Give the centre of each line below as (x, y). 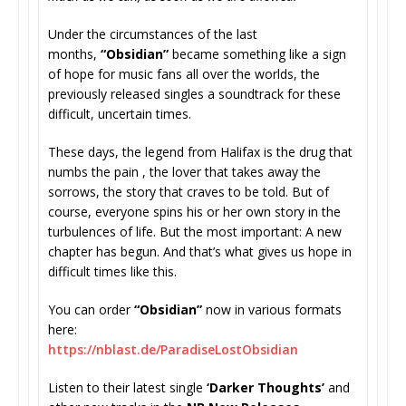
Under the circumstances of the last (153, 34)
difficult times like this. (114, 271)
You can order (91, 309)
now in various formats (274, 309)
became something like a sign (257, 53)
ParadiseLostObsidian (229, 349)
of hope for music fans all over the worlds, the (184, 73)
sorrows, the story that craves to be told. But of (188, 191)
